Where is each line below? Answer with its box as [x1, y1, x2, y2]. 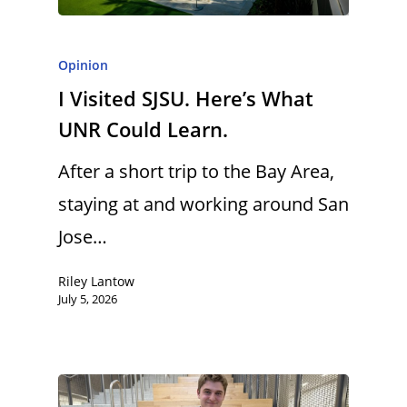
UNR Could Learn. [58, 115, 228, 143]
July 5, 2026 [58, 290, 117, 307]
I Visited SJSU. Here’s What [58, 84, 313, 112]
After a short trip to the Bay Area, [58, 159, 334, 184]
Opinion [58, 56, 108, 74]
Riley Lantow [58, 272, 134, 290]
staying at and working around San [58, 192, 349, 216]
